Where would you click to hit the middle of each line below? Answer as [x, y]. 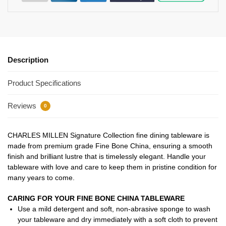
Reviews [23, 106]
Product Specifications [44, 83]
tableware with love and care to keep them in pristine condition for [112, 167]
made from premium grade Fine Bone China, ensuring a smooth [110, 146]
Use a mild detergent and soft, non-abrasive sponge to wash [114, 209]
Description [28, 60]
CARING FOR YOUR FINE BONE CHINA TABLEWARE [96, 198]
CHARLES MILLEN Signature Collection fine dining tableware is [108, 135]
